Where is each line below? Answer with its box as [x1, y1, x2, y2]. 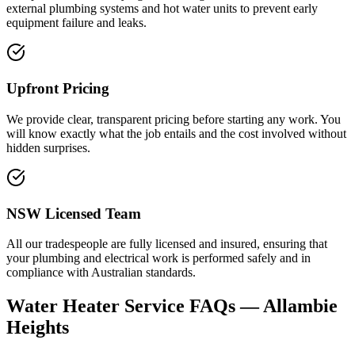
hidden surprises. [6, 140, 90, 155]
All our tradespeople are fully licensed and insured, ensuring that [6, 237, 327, 251]
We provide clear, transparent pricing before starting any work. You [6, 112, 341, 126]
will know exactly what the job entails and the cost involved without [6, 126, 346, 140]
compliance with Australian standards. [6, 265, 196, 280]
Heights [6, 317, 69, 338]
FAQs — [185, 296, 263, 317]
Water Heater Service [6, 296, 185, 317]
